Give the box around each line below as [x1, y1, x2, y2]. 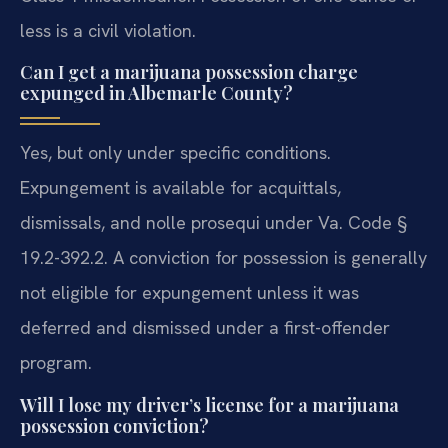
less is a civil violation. [20, 18, 196, 42]
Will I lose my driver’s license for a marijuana [20, 392, 399, 417]
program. [20, 351, 92, 375]
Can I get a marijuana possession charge [20, 60, 358, 85]
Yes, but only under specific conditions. [20, 141, 331, 165]
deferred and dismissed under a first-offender [20, 316, 390, 340]
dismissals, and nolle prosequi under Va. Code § [20, 211, 407, 235]
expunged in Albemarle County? [20, 81, 293, 106]
